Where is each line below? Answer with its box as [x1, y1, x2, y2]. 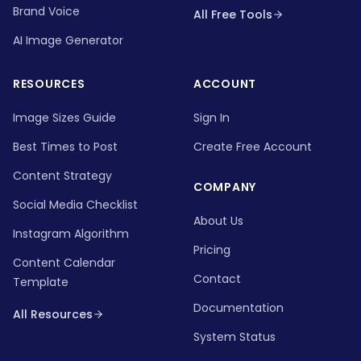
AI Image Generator [13, 32, 123, 48]
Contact [193, 271, 241, 287]
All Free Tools [193, 6, 272, 23]
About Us [193, 213, 243, 229]
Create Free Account [193, 139, 312, 155]
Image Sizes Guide [13, 110, 116, 126]
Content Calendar [13, 255, 115, 271]
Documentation [193, 300, 284, 316]
